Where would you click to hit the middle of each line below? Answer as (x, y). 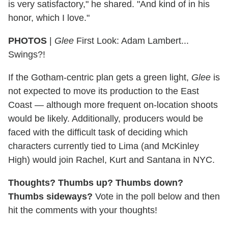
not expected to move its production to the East (104, 91)
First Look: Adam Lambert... (131, 41)
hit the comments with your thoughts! (83, 210)
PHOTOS (27, 41)
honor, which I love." (49, 18)
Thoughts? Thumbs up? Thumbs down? (96, 183)
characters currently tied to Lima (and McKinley (104, 146)
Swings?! (27, 55)
